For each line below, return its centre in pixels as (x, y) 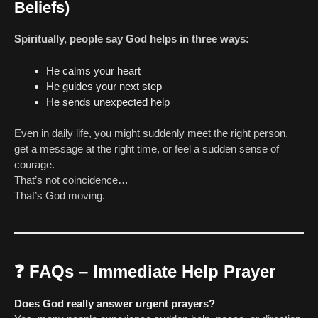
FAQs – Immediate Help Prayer (152, 272)
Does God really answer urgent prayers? (115, 304)
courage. (34, 165)
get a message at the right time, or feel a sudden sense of (147, 149)
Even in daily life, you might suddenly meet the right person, (151, 133)
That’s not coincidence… (71, 180)
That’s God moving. (60, 196)
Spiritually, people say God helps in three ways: (132, 39)
